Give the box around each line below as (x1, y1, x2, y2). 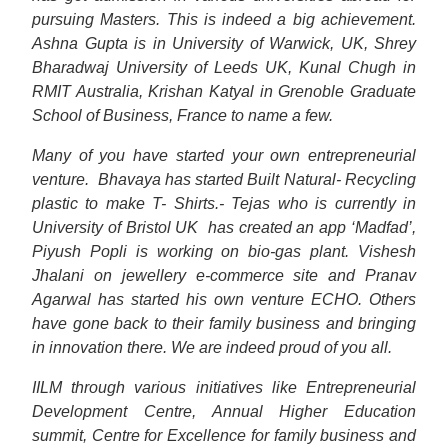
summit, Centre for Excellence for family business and (32, 427, 416, 444)
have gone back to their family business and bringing (32, 315, 416, 332)
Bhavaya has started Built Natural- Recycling (97, 171, 417, 188)
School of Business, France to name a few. (32, 107, 333, 124)
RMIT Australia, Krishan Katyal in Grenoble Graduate (32, 83, 416, 100)
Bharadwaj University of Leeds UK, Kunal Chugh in (32, 59, 416, 76)
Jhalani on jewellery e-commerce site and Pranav (32, 267, 416, 284)
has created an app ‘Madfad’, (207, 219, 417, 236)
